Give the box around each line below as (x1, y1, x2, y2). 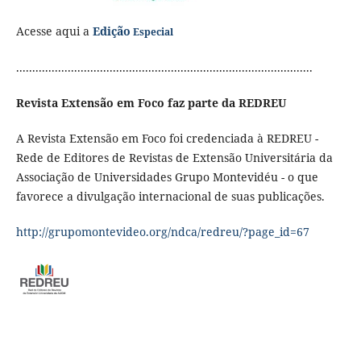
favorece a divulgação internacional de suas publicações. (15, 189, 331, 205)
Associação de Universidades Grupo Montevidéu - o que (15, 169, 318, 185)
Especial (130, 25, 176, 39)
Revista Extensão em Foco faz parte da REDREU (15, 95, 286, 111)
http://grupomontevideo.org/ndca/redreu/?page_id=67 (15, 224, 309, 240)
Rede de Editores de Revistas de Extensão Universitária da (15, 150, 333, 166)
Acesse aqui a (15, 23, 93, 39)
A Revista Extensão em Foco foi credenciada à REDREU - (15, 131, 318, 147)
